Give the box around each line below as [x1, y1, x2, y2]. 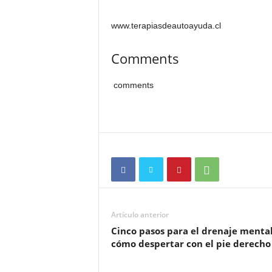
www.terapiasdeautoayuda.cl [110, 21, 221, 30]
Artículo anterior [110, 209, 169, 220]
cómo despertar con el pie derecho [110, 237, 271, 250]
